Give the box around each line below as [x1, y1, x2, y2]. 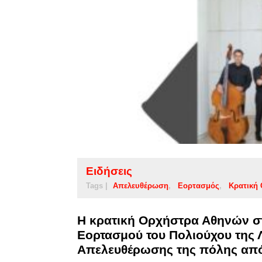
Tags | [86, 181, 108, 190]
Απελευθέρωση [113, 181, 168, 190]
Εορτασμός [178, 181, 219, 190]
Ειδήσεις [86, 164, 132, 177]
